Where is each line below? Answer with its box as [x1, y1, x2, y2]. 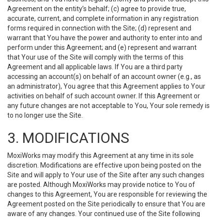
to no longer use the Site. [7, 111, 83, 119]
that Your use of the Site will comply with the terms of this [7, 53, 184, 61]
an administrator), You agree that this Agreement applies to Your [7, 82, 205, 90]
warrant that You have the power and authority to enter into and [7, 34, 202, 42]
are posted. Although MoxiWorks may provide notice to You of [7, 181, 195, 188]
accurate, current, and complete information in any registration [7, 15, 199, 22]
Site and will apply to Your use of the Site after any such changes [7, 171, 204, 179]
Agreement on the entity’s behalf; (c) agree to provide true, [7, 5, 186, 13]
